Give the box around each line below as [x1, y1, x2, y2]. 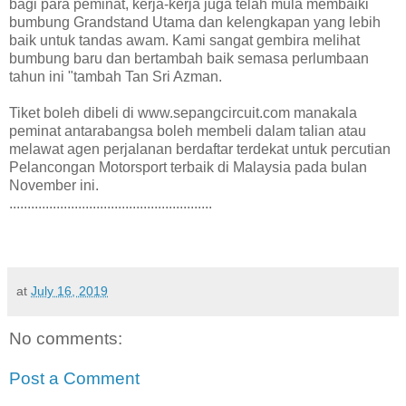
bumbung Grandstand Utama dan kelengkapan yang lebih [9, 14, 381, 31]
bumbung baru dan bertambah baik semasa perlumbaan [9, 51, 369, 67]
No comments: [9, 329, 122, 349]
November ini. [9, 178, 99, 194]
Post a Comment [9, 368, 140, 388]
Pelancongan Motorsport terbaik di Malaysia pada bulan [9, 159, 367, 176]
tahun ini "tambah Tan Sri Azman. [9, 69, 222, 85]
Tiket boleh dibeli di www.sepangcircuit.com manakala [9, 105, 357, 121]
